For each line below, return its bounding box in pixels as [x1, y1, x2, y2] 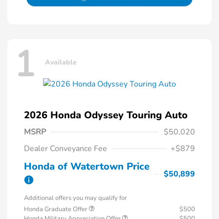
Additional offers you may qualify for [24, 193, 127, 202]
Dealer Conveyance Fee [24, 143, 107, 154]
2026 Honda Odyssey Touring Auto [24, 108, 188, 122]
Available [45, 58, 77, 67]
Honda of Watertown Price [24, 159, 150, 173]
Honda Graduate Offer [24, 204, 89, 214]
